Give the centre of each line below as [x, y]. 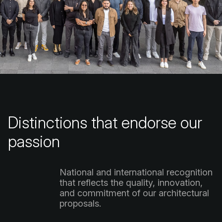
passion [34, 141]
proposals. [80, 203]
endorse [149, 123]
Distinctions [48, 123]
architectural [184, 193]
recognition [190, 172]
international [139, 172]
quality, [140, 182]
